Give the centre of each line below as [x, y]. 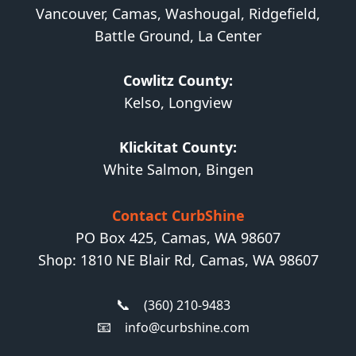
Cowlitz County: [178, 81]
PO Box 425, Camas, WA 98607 [178, 238]
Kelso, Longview [178, 103]
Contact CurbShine [178, 216]
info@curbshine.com [187, 328]
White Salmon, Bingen [178, 170]
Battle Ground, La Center [178, 36]
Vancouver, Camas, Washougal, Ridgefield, [178, 14]
